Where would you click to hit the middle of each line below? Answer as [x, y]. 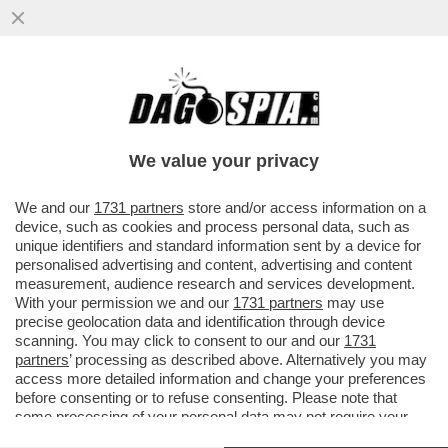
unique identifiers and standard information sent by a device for [218, 245]
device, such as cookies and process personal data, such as [212, 226]
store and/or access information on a [305, 207]
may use [353, 302]
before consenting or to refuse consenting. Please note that [206, 397]
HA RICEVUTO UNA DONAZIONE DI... [185, 142]
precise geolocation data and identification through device [200, 321]
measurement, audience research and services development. [215, 283]
